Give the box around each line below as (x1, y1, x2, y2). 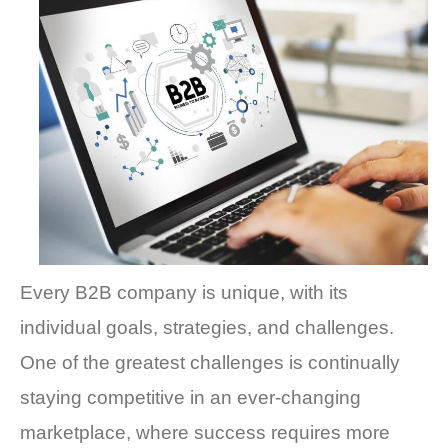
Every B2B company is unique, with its (20, 281, 348, 303)
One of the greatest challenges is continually (20, 351, 400, 373)
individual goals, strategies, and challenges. (20, 316, 394, 338)
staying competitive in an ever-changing (20, 386, 361, 408)
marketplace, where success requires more (20, 421, 390, 443)
